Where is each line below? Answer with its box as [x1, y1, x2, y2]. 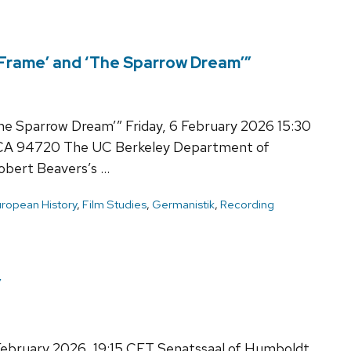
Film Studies [82, 196, 147, 212]
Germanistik [152, 196, 215, 212]
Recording [220, 196, 274, 212]
